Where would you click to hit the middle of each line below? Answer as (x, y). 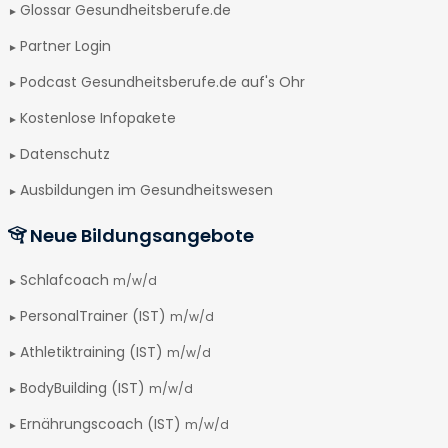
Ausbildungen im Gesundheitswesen (146, 190)
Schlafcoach (66, 280)
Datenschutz (65, 154)
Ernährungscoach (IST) (102, 424)
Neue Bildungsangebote (140, 235)
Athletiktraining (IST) (93, 352)
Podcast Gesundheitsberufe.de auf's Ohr (162, 82)
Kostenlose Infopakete (98, 118)
